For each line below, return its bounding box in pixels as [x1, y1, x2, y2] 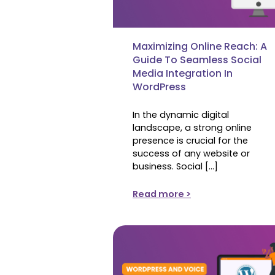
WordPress [133, 79, 186, 94]
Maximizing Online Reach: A [133, 39, 267, 53]
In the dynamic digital [133, 108, 229, 121]
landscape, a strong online [133, 121, 252, 134]
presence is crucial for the [133, 134, 248, 147]
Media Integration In [133, 66, 233, 80]
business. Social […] [133, 160, 218, 172]
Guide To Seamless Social [133, 52, 261, 67]
